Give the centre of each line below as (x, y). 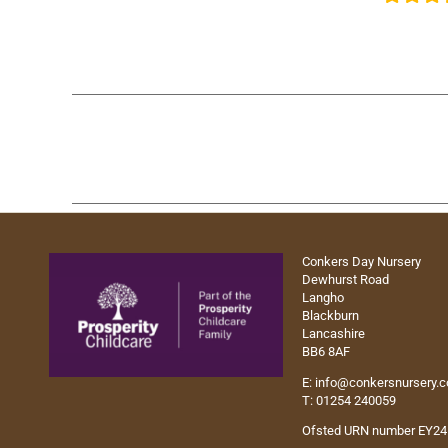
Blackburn (331, 316)
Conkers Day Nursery (362, 262)
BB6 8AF (326, 352)
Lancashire (334, 334)
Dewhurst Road (346, 280)
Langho (323, 298)
